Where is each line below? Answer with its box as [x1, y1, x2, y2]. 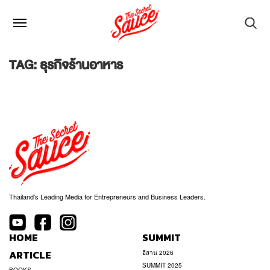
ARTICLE [9, 248, 51, 263]
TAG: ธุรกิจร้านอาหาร [9, 54, 123, 76]
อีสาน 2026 [142, 248, 174, 257]
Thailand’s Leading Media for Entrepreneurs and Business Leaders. [9, 192, 206, 201]
